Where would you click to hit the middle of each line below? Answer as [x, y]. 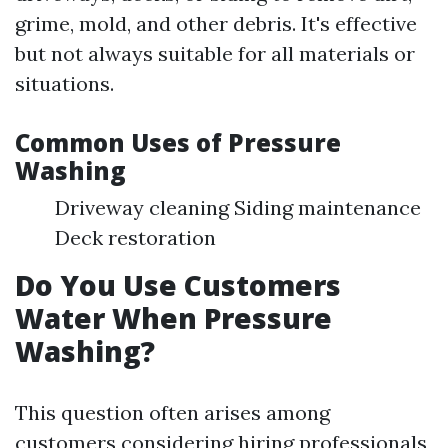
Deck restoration [135, 237]
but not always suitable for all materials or [215, 53]
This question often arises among [172, 412]
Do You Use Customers [178, 285]
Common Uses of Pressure [178, 142]
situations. [64, 83]
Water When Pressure [173, 318]
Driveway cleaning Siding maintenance [238, 207]
